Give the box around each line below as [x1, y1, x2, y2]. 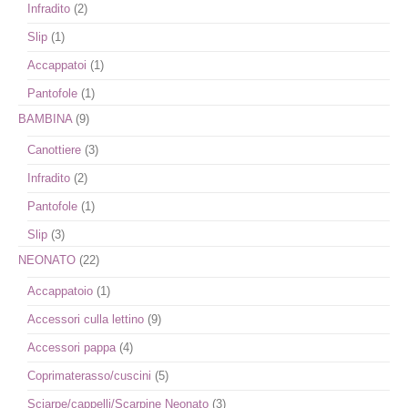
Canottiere [27, 143, 81, 157]
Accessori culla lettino [27, 312, 144, 326]
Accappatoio [27, 284, 93, 298]
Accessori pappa [27, 341, 116, 354]
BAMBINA [18, 112, 72, 126]
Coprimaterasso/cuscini [27, 369, 151, 382]
